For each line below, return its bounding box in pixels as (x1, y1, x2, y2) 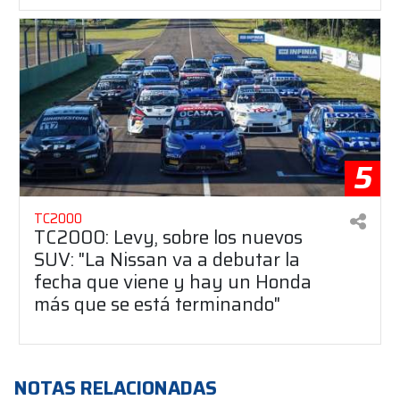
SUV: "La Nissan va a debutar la (34, 244, 300, 274)
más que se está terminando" (34, 288, 280, 319)
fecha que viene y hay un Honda (34, 266, 312, 296)
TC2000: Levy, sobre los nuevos (34, 221, 303, 252)
